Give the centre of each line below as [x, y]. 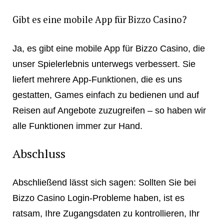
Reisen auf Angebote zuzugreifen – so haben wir [109, 110]
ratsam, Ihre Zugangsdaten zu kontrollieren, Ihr [106, 213]
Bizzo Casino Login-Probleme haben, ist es [98, 198]
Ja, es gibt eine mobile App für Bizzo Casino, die [108, 48]
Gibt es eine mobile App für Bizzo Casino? [99, 20]
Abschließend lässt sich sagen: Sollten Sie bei [104, 182]
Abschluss [39, 154]
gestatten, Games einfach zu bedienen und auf [105, 94]
